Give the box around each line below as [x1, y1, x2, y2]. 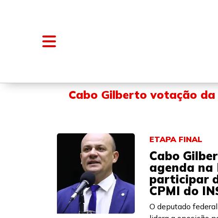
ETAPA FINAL [149, 134, 202, 144]
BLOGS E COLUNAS [133, 66, 202, 74]
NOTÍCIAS [81, 66, 117, 74]
